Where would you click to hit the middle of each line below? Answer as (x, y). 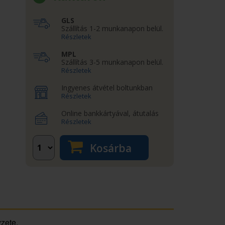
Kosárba (109, 148)
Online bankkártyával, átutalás (110, 113)
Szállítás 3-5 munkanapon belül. (112, 62)
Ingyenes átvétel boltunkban (107, 88)
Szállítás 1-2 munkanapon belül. (112, 28)
